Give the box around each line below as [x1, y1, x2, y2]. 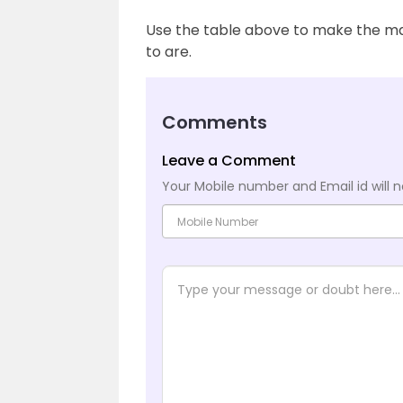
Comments [162, 110, 267, 135]
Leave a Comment [162, 150, 296, 171]
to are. [146, 41, 192, 62]
